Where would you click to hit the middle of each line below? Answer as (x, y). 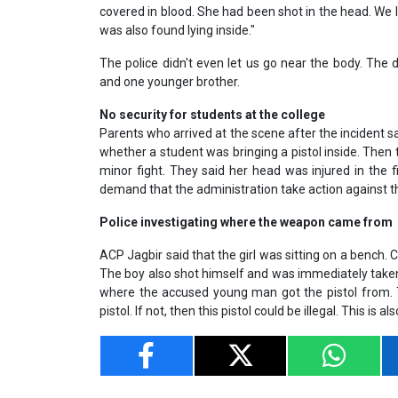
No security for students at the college (212, 114)
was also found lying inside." (177, 30)
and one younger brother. (170, 81)
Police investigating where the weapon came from (246, 222)
